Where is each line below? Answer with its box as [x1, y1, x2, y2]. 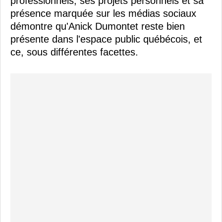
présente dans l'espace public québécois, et [10, 34, 202, 45]
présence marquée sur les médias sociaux [10, 8, 196, 19]
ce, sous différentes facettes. [10, 47, 138, 58]
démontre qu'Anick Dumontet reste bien [10, 21, 185, 32]
